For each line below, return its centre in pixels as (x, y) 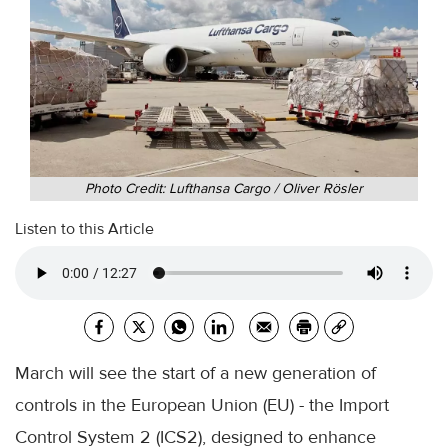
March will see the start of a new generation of (195, 373)
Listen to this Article (84, 229)
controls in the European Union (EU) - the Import (202, 405)
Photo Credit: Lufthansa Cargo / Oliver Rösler (224, 189)
